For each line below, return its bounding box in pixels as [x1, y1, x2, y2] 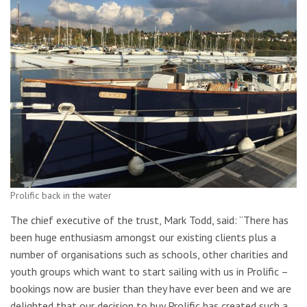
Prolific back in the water [10, 189, 112, 202]
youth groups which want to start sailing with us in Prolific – [10, 264, 288, 278]
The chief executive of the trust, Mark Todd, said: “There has [10, 212, 288, 227]
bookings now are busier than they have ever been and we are [10, 281, 291, 295]
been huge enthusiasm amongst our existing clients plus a [10, 230, 276, 244]
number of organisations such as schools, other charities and [10, 247, 288, 261]
